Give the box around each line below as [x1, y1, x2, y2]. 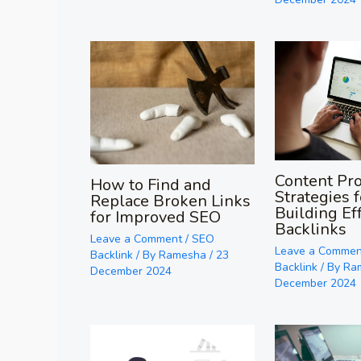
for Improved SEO [90, 205, 221, 228]
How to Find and [90, 173, 211, 196]
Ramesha [159, 247, 210, 263]
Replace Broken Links [90, 189, 251, 212]
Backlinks [275, 218, 347, 240]
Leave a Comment [90, 230, 182, 247]
